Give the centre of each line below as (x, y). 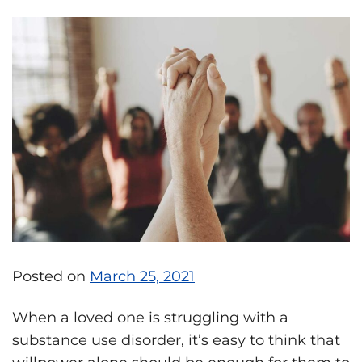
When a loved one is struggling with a (150, 317)
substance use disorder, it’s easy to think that (176, 340)
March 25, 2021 (142, 276)
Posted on (51, 276)
